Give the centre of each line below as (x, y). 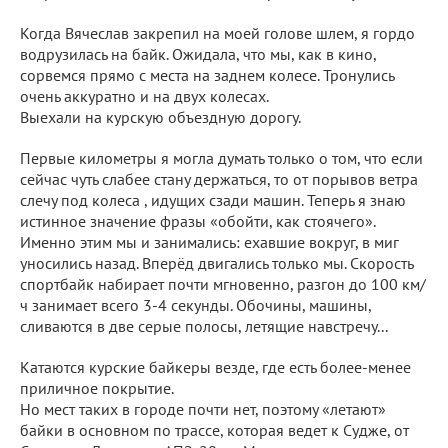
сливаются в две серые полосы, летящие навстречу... (204, 325)
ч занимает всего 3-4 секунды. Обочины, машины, (195, 304)
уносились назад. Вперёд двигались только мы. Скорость (216, 262)
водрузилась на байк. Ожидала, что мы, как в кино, (198, 53)
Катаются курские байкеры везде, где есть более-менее (215, 366)
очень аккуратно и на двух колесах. (144, 95)
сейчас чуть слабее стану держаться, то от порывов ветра (219, 178)
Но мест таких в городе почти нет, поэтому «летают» (203, 408)
